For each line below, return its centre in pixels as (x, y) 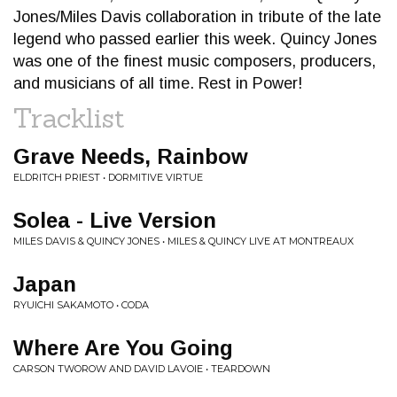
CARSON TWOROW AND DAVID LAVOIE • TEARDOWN (142, 369)
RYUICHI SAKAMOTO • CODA (81, 305)
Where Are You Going (123, 348)
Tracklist (69, 118)
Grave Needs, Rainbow (131, 156)
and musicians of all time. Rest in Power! (158, 83)
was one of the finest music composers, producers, (195, 61)
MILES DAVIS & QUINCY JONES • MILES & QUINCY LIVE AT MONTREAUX (183, 241)
